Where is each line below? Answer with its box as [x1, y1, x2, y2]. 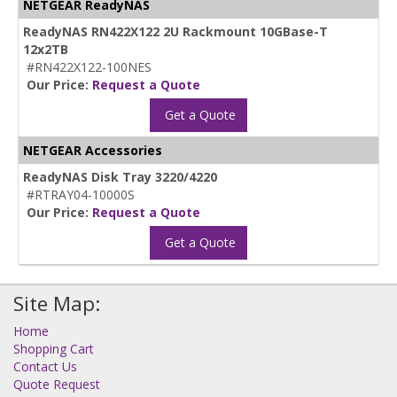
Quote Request [13, 375, 100, 393]
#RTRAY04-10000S [27, 185, 135, 203]
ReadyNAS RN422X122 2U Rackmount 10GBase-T [23, 22, 328, 40]
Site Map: [13, 289, 100, 317]
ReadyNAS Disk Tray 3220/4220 [23, 167, 217, 185]
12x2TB [23, 40, 68, 58]
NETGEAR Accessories [23, 141, 162, 159]
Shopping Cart [13, 339, 94, 357]
